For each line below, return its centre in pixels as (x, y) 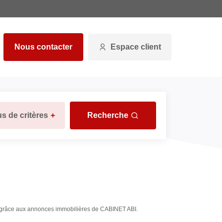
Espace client (136, 47)
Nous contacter (43, 47)
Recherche (108, 115)
